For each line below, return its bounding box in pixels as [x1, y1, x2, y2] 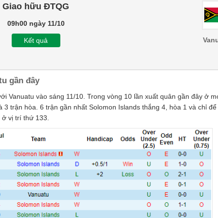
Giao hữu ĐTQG [2, 1, 69, 11]
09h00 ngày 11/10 [7, 19, 65, 27]
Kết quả [24, 36, 48, 44]
